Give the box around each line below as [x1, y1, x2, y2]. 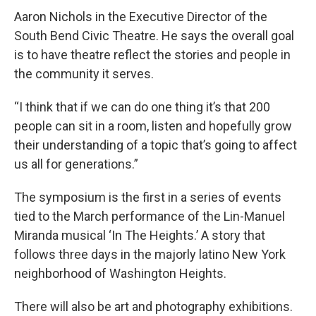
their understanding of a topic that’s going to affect [14, 138, 297, 152]
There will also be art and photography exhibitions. [14, 299, 293, 314]
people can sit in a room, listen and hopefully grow [14, 119, 292, 133]
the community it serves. [14, 66, 154, 81]
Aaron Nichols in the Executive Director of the [14, 9, 267, 24]
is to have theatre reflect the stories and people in [14, 47, 291, 62]
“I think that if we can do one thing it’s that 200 [14, 99, 270, 114]
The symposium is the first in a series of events [14, 190, 281, 205]
